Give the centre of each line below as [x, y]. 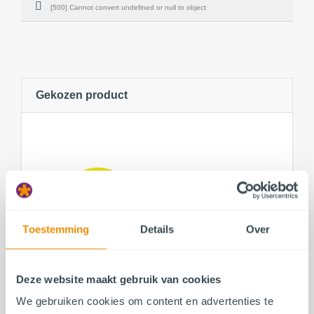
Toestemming [56, 229]
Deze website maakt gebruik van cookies [119, 279]
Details [157, 229]
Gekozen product [82, 95]
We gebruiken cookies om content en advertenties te [145, 301]
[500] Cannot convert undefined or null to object [128, 7]
